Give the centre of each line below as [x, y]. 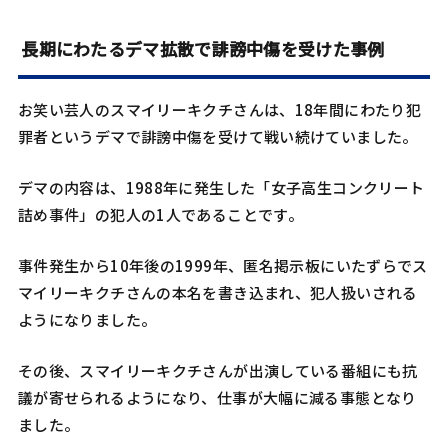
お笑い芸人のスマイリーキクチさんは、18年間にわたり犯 [219, 109]
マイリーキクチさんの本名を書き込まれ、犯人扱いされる [217, 292]
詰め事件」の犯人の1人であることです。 [160, 214]
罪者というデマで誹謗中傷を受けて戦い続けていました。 [217, 136]
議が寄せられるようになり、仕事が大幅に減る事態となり [217, 397]
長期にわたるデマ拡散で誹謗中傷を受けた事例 [203, 49]
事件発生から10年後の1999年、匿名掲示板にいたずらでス [222, 265]
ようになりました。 [87, 319]
